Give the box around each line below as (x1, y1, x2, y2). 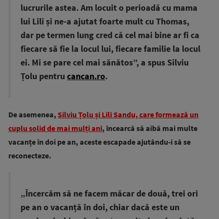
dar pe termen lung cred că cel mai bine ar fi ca (21, 29, 199, 41)
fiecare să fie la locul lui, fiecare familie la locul (21, 43, 200, 54)
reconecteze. (8, 150, 53, 160)
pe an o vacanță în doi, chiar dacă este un (21, 201, 179, 213)
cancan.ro (67, 70, 105, 82)
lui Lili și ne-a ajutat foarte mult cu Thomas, (21, 16, 189, 27)
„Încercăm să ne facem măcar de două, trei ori (21, 188, 198, 199)
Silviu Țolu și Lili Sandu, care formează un (58, 109, 198, 119)
